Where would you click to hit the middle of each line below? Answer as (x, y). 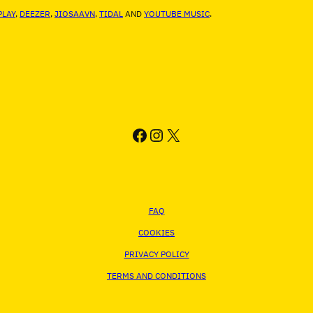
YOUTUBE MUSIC (177, 13)
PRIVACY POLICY (156, 254)
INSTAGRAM (194, 134)
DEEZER (35, 13)
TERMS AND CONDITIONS (156, 276)
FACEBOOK (173, 134)
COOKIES (156, 233)
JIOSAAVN (75, 13)
